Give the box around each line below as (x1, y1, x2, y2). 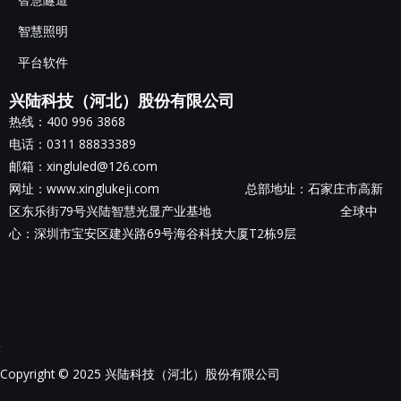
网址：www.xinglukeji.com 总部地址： (9, 179, 308, 197)
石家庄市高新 (308, 179, 383, 197)
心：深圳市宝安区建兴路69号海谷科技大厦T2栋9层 (9, 224, 296, 242)
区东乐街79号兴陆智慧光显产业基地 (9, 201, 340, 219)
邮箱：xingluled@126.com (9, 157, 158, 175)
